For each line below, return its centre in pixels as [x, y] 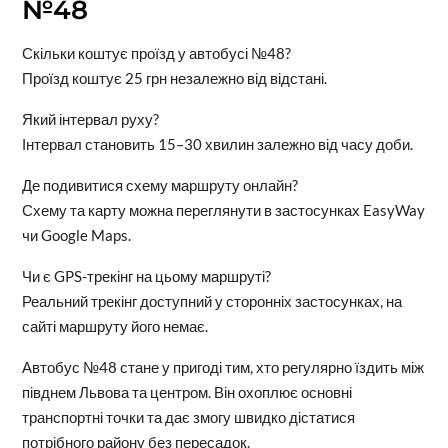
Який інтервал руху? [90, 118]
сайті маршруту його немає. [114, 325]
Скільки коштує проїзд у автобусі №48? [156, 52]
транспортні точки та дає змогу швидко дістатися [188, 416]
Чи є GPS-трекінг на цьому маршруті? [146, 275]
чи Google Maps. [76, 234]
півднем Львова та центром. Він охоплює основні [186, 391]
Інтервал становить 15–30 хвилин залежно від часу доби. [217, 143]
